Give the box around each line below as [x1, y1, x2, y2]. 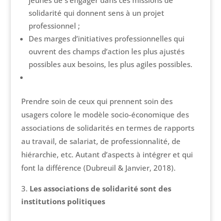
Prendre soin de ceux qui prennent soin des [21, 96, 173, 107]
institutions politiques [21, 196, 105, 207]
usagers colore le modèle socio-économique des [21, 110, 189, 120]
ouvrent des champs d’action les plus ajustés [28, 46, 184, 57]
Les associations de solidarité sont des [29, 184, 171, 194]
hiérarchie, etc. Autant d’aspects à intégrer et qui [21, 149, 193, 160]
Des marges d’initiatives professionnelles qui [28, 34, 184, 44]
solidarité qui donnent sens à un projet [28, 8, 164, 18]
